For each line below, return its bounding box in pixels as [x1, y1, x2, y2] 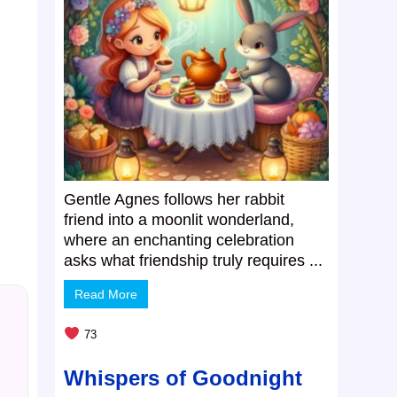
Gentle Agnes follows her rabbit [64, 191, 285, 209]
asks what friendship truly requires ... [64, 252, 323, 270]
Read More [74, 287, 138, 302]
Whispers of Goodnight [64, 366, 303, 391]
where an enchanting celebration [64, 231, 295, 250]
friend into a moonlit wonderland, [64, 211, 295, 230]
